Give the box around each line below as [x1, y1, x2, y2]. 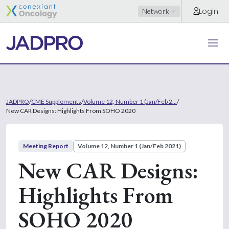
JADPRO [6, 97, 29, 105]
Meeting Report [23, 142, 68, 150]
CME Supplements [31, 97, 81, 105]
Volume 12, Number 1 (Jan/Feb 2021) [78, 142, 181, 150]
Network [142, 6, 170, 15]
